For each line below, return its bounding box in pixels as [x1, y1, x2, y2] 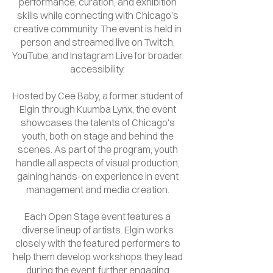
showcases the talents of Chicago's [20, 116, 175, 129]
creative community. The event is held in [13, 23, 182, 35]
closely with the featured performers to [15, 237, 180, 249]
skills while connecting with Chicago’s [16, 9, 179, 21]
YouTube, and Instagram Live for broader [12, 49, 183, 62]
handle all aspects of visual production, [15, 157, 180, 169]
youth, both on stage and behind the [21, 130, 174, 142]
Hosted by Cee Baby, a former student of [12, 90, 183, 102]
